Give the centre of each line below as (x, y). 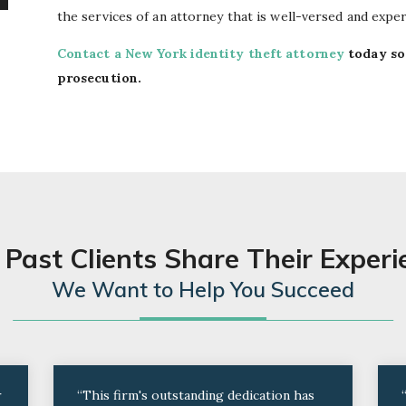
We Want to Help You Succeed (203, 289)
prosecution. (99, 77)
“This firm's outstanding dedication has (196, 395)
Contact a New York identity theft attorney (201, 53)
